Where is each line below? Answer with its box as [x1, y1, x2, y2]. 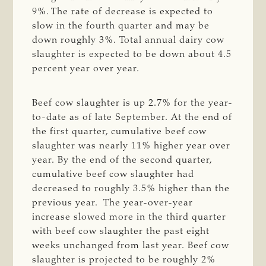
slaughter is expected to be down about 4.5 [32, 49, 232, 59]
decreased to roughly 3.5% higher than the [32, 183, 230, 194]
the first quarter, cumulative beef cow [32, 126, 207, 137]
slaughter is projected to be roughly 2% [32, 255, 216, 265]
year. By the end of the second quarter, [32, 155, 213, 165]
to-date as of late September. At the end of [32, 112, 233, 122]
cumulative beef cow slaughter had [32, 169, 195, 179]
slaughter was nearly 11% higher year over [32, 141, 231, 151]
